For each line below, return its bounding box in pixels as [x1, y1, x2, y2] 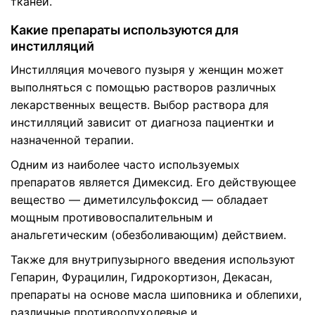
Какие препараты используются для [11, 22, 238, 37]
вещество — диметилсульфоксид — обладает [11, 193, 269, 207]
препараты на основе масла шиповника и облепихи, [11, 288, 302, 302]
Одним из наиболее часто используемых [11, 157, 240, 172]
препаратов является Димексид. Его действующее [11, 175, 296, 189]
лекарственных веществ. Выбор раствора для [11, 98, 269, 112]
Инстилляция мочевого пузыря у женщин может [11, 63, 284, 77]
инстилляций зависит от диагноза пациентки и [11, 115, 274, 129]
